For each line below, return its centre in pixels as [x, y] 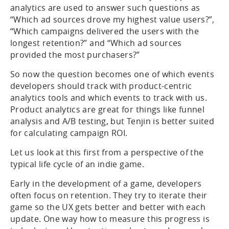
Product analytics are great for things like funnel [107, 109]
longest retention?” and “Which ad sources [96, 43]
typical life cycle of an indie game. [77, 164]
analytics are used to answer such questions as [105, 7]
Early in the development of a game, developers [106, 183]
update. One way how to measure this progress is [110, 219]
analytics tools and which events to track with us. [109, 97]
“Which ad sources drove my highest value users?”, [112, 19]
